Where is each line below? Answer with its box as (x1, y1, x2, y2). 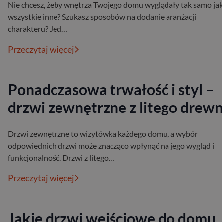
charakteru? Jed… (8, 24, 67, 34)
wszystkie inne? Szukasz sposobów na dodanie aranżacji (8, 12, 196, 22)
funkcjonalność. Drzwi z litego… (8, 153, 114, 163)
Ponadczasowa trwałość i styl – (8, 80, 214, 99)
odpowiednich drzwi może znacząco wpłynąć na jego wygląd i (8, 141, 214, 151)
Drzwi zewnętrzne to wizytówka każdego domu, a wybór (8, 129, 198, 139)
